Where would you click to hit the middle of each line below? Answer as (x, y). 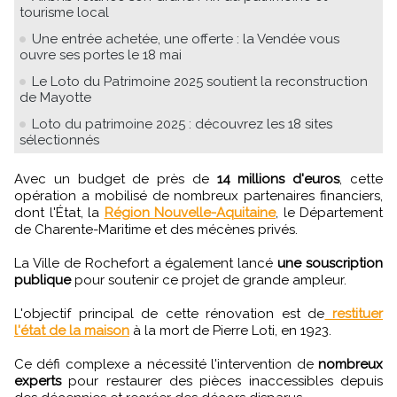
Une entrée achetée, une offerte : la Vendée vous (186, 39)
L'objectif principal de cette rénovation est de (170, 313)
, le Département (329, 212)
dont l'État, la (59, 212)
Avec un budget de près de (116, 179)
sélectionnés (59, 140)
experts (38, 381)
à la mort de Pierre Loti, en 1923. (230, 330)
